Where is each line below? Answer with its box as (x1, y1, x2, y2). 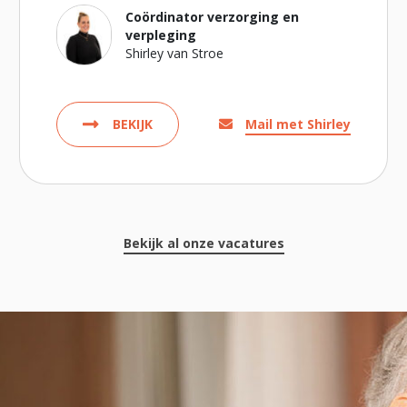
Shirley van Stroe (125, 44, 224, 62)
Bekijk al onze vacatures (123, 234, 284, 252)
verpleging (125, 25, 197, 44)
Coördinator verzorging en (125, 7, 300, 25)
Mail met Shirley (244, 115, 351, 133)
